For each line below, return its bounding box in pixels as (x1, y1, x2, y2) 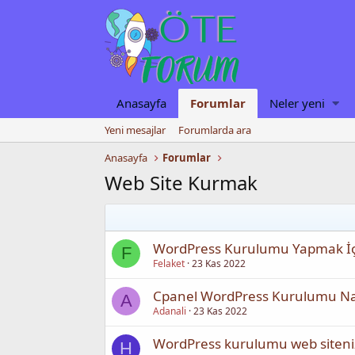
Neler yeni (269, 95, 325, 111)
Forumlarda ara (178, 123, 251, 137)
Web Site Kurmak (105, 170, 258, 196)
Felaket (153, 257, 185, 270)
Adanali (153, 304, 186, 318)
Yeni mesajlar (105, 123, 166, 137)
